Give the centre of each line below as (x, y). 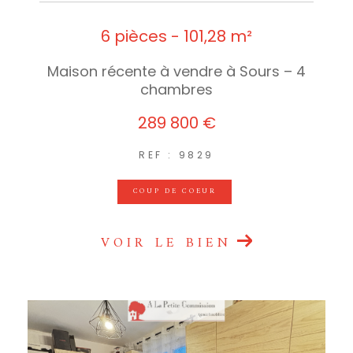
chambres (176, 89)
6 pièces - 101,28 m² (176, 36)
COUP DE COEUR (175, 191)
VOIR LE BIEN (167, 243)
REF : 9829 (176, 154)
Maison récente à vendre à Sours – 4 (176, 71)
